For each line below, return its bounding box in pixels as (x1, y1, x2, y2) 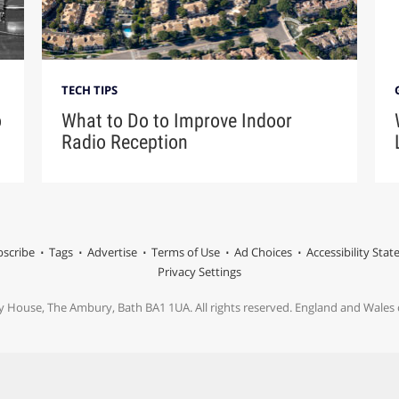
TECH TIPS (61, 82, 118, 99)
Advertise (86, 244, 137, 261)
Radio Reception (61, 131, 189, 154)
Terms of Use (151, 244, 220, 261)
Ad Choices (233, 244, 292, 261)
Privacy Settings (158, 264, 241, 281)
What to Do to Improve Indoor (61, 110, 293, 133)
